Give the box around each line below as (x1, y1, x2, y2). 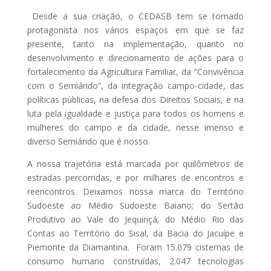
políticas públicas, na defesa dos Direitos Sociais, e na (27, 93, 244, 105)
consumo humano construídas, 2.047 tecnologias (27, 255, 244, 267)
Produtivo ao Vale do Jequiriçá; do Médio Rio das (27, 213, 244, 225)
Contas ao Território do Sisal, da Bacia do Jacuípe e (27, 227, 244, 239)
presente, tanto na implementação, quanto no (27, 38, 244, 50)
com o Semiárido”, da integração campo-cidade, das (27, 79, 244, 91)
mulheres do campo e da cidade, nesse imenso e (27, 121, 244, 133)
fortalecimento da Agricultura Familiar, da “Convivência (27, 65, 244, 77)
